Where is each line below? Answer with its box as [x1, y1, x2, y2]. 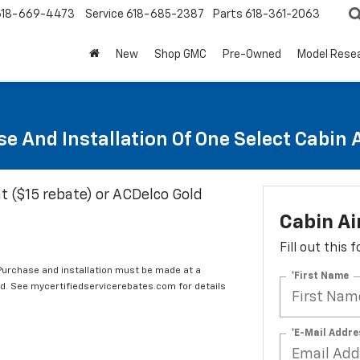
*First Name [290, 271, 349, 281]
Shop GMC [154, 49, 207, 61]
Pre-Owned [223, 49, 281, 61]
